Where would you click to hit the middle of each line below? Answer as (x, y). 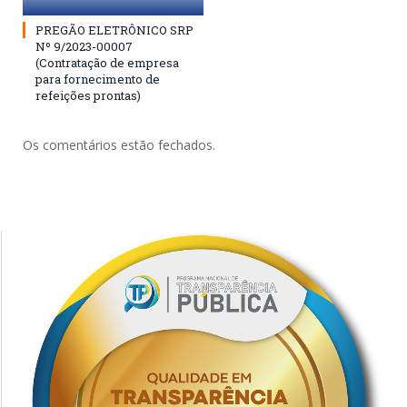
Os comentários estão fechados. (119, 144)
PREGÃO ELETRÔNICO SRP (114, 30)
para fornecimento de (98, 79)
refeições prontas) (88, 95)
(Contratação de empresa (107, 62)
